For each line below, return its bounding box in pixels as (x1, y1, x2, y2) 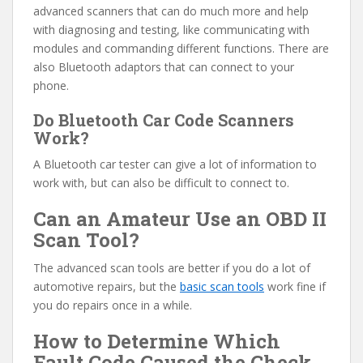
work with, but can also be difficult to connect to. (33, 175, 289, 191)
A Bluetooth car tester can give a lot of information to (33, 156, 317, 173)
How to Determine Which (33, 328, 280, 355)
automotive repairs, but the (33, 279, 180, 295)
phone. (33, 78, 69, 94)
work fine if (264, 279, 326, 295)
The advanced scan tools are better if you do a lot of (33, 260, 310, 276)
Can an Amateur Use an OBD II (33, 206, 327, 233)
